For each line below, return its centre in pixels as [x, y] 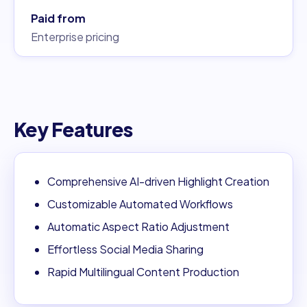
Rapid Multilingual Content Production [143, 272]
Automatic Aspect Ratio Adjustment [138, 227]
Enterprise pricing [75, 37]
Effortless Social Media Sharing [125, 249]
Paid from [58, 19]
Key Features [73, 130]
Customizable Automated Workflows [140, 204]
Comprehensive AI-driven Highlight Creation [158, 182]
